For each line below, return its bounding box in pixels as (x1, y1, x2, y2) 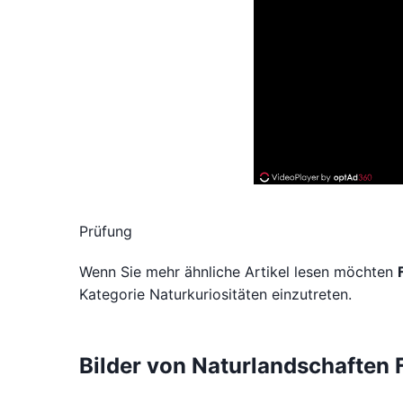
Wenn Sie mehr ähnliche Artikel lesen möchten (79, 263, 398, 281)
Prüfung (79, 222, 132, 240)
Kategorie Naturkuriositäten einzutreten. (79, 285, 352, 303)
